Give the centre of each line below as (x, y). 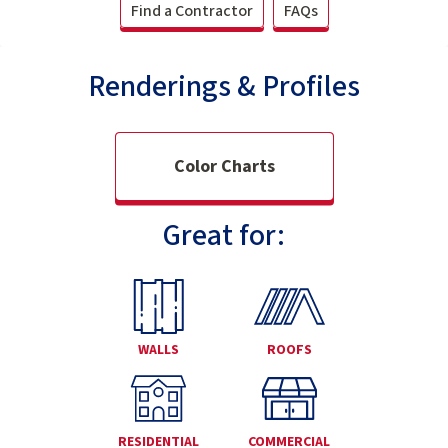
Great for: (224, 236)
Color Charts (224, 167)
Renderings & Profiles (224, 87)
